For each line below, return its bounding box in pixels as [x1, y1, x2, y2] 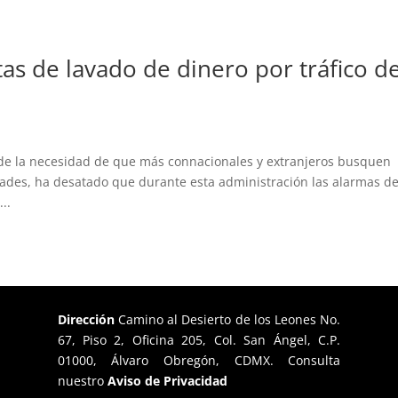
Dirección [57, 311, 118, 329]
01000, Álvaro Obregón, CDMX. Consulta [57, 352, 341, 370]
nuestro [57, 372, 104, 390]
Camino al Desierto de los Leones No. [117, 311, 341, 329]
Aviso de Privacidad [107, 372, 227, 390]
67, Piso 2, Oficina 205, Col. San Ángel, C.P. [57, 331, 341, 349]
